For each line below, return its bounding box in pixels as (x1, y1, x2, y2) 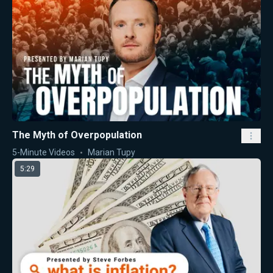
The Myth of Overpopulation (12, 129, 142, 141)
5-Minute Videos (12, 147, 75, 157)
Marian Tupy (88, 147, 135, 157)
